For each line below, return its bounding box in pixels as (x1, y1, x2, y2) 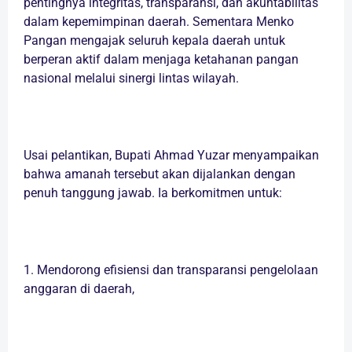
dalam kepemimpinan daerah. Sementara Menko (24, 14, 294, 30)
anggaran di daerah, (24, 281, 134, 297)
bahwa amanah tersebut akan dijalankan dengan (24, 167, 295, 182)
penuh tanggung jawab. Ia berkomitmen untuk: (24, 185, 282, 201)
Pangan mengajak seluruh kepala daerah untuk (24, 33, 285, 49)
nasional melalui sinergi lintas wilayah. (24, 71, 239, 86)
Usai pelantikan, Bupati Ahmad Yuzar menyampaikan (24, 148, 319, 163)
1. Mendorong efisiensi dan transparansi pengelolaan (24, 262, 318, 278)
